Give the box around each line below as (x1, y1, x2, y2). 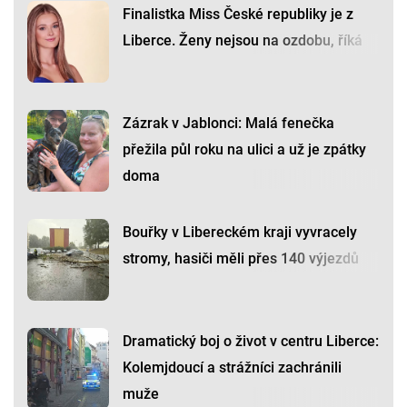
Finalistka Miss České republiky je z (123, 5, 353, 24)
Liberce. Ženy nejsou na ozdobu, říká (123, 32, 362, 50)
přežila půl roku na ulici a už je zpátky (123, 141, 366, 159)
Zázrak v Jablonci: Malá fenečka (123, 114, 334, 133)
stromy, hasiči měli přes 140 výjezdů (123, 250, 359, 268)
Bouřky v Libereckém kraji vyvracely (123, 223, 357, 242)
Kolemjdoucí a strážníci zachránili (123, 359, 342, 377)
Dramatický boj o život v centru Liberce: (123, 333, 379, 351)
